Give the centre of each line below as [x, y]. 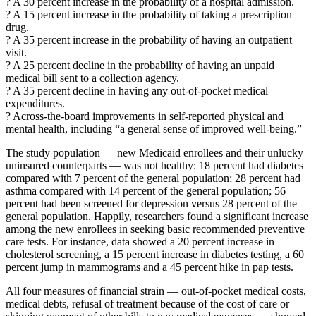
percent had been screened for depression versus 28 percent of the [151, 203]
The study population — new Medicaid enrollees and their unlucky [154, 152]
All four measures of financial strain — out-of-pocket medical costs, [156, 291]
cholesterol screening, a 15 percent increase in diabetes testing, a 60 [155, 254]
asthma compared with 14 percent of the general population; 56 [146, 190]
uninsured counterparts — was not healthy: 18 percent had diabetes [154, 165]
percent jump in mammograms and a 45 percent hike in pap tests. [150, 267]
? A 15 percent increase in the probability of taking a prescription [149, 14]
